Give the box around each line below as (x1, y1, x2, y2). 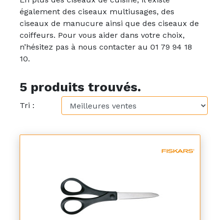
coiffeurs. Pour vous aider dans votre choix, (20, 30, 185, 40)
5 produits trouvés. (20, 80, 141, 94)
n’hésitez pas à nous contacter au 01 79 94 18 (20, 42, 192, 52)
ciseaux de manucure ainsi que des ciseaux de (20, 19, 199, 28)
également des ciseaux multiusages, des (20, 7, 174, 16)
